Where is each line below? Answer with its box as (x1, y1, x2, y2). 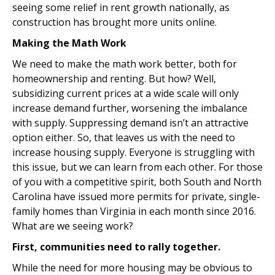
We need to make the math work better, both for (12, 57, 237, 71)
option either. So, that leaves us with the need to (12, 131, 235, 144)
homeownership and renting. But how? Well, (12, 72, 216, 85)
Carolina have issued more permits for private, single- (12, 190, 260, 203)
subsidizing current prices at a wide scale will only (12, 87, 239, 100)
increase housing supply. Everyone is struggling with (12, 145, 255, 159)
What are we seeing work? (12, 219, 133, 233)
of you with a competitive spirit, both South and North (12, 175, 261, 188)
